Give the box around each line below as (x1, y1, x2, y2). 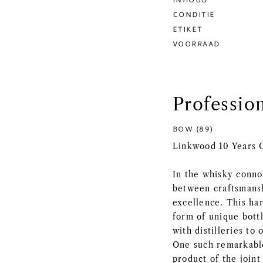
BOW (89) (173, 124, 214, 133)
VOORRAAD (173, 39, 220, 48)
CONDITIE (173, 9, 215, 19)
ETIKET (173, 24, 203, 33)
